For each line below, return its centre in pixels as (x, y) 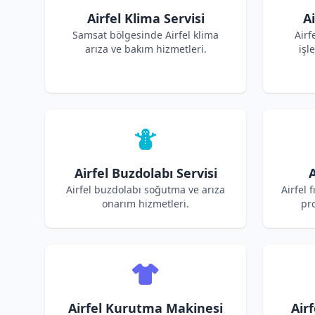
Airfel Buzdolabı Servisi (146, 173)
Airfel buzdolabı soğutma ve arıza (146, 189)
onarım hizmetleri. (146, 204)
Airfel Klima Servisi (146, 18)
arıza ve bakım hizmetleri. (146, 49)
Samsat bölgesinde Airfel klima (146, 35)
